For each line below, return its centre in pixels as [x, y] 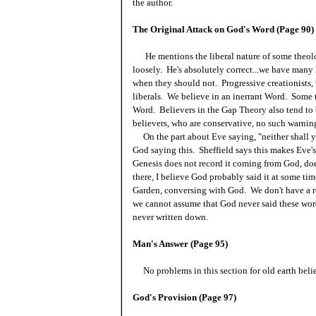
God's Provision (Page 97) [184, 297]
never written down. [170, 217]
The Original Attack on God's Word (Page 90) [223, 29]
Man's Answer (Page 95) [180, 244]
